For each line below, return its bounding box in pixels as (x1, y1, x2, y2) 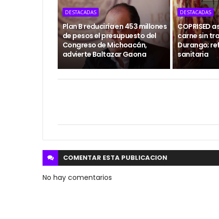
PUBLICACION (121, 153, 167, 162)
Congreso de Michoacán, (63, 40, 147, 50)
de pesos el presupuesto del (63, 31, 156, 41)
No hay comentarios (43, 173, 112, 182)
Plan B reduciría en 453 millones (63, 22, 167, 31)
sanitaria (177, 49, 209, 59)
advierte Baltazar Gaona (63, 49, 147, 59)
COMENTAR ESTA (63, 153, 121, 162)
